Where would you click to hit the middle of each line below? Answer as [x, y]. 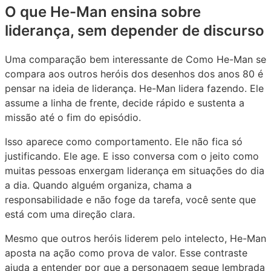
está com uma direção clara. [70, 214]
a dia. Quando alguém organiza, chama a [98, 185]
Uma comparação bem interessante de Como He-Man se [135, 59]
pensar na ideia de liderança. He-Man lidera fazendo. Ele [134, 88]
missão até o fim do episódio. [73, 117]
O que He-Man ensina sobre [103, 11]
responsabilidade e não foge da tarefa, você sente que [130, 199]
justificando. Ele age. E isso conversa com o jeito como [132, 156]
